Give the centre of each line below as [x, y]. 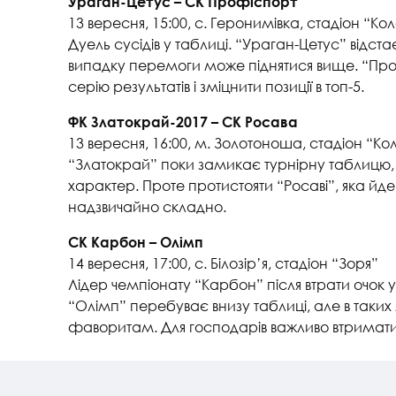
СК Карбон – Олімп [136, 241]
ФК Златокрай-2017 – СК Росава [183, 121]
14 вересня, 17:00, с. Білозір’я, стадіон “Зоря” [223, 263]
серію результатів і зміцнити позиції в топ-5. [216, 86]
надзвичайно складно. [147, 206]
